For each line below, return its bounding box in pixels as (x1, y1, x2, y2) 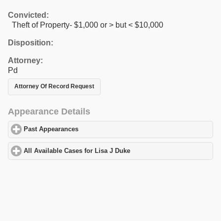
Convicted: (8, 10, 49, 19)
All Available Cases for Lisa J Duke (24, 147, 131, 154)
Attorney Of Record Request (14, 83, 94, 90)
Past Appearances (24, 126, 79, 133)
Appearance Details (8, 106, 90, 116)
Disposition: (8, 38, 53, 47)
